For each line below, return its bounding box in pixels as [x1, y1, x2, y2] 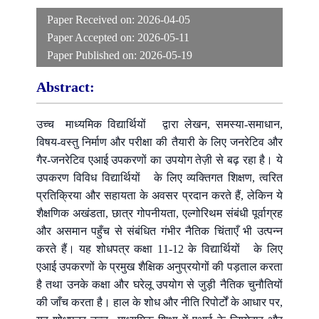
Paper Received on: [47, 13, 137, 26]
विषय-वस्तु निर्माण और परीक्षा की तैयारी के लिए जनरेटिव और [36, 135, 283, 148]
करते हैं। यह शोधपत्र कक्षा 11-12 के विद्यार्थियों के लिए [36, 242, 283, 255]
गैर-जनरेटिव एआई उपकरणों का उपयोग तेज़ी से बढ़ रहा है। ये [36, 153, 283, 166]
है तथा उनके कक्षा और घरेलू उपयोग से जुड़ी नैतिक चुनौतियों [36, 278, 283, 291]
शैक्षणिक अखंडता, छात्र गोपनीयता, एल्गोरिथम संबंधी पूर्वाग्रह [36, 206, 283, 219]
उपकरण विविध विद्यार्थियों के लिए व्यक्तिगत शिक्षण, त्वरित [36, 171, 283, 184]
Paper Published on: [47, 48, 140, 61]
